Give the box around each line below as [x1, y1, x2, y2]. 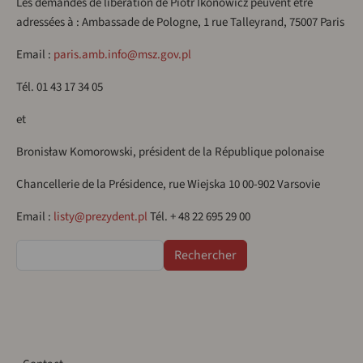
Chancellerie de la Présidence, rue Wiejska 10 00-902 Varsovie [16, 176, 320, 194]
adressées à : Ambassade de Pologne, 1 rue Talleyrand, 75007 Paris [16, 14, 344, 32]
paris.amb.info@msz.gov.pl [53, 46, 191, 64]
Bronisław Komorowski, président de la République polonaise [16, 143, 324, 161]
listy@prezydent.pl [53, 208, 147, 226]
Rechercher [15, 240, 72, 258]
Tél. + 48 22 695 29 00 [147, 208, 250, 226]
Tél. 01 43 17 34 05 [16, 79, 103, 96]
